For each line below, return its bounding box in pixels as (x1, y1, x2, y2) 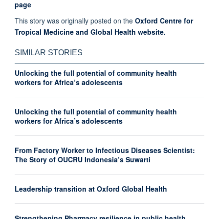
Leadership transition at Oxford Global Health (15, 184, 167, 194)
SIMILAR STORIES (15, 48, 83, 57)
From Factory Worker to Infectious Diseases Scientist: (15, 145, 195, 155)
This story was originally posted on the (15, 16, 133, 26)
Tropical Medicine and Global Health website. (15, 27, 168, 37)
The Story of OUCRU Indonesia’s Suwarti (15, 154, 151, 165)
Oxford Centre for (133, 16, 193, 26)
